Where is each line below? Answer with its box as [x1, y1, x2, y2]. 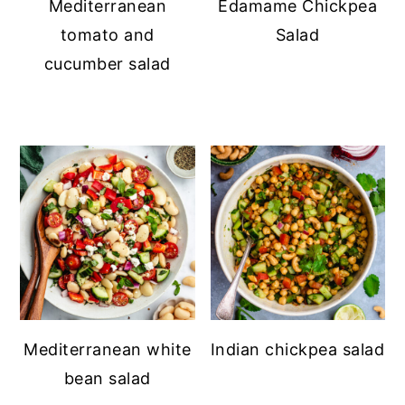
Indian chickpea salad [210, 339, 385, 359]
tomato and [60, 24, 155, 44]
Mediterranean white [24, 339, 192, 359]
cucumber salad [43, 53, 171, 73]
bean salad [63, 368, 151, 388]
